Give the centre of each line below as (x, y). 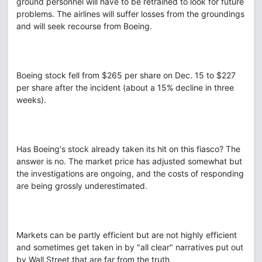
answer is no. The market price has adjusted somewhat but (129, 161)
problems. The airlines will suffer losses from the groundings (130, 14)
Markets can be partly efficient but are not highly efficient (127, 235)
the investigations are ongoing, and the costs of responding (130, 173)
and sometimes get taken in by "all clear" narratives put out (130, 247)
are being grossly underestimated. (82, 186)
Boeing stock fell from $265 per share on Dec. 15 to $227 (126, 75)
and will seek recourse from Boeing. (84, 26)
